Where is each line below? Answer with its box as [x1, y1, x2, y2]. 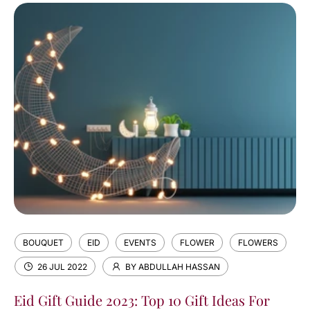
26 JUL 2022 [37, 261, 87, 272]
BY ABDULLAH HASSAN [125, 261, 220, 272]
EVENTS [124, 237, 156, 248]
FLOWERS [238, 237, 278, 248]
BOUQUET [23, 237, 64, 248]
